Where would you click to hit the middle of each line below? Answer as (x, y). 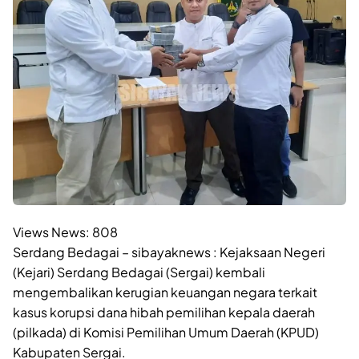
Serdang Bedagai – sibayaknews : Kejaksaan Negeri (169, 252)
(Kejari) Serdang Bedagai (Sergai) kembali (139, 272)
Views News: (51, 232)
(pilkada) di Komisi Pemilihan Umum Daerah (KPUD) (166, 332)
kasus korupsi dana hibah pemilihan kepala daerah (164, 312)
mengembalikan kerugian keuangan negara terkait (165, 292)
